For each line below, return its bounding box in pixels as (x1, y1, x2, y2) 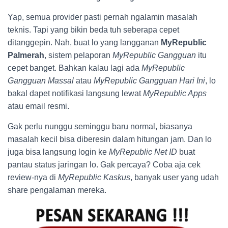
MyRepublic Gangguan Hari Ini (94, 76, 205, 85)
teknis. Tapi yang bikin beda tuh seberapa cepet (8, 25, 179, 35)
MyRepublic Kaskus (58, 173, 130, 182)
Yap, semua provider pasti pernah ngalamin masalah (8, 13, 197, 22)
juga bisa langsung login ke (8, 148, 109, 157)
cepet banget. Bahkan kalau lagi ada (8, 64, 141, 73)
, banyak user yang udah (130, 173, 219, 182)
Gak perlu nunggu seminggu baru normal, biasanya (8, 122, 192, 131)
